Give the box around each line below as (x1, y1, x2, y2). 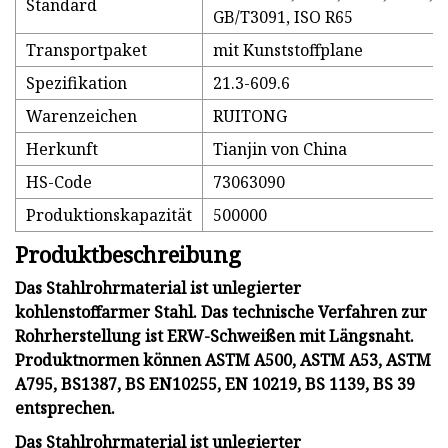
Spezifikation (26, 72, 127, 95)
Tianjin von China (213, 138, 347, 161)
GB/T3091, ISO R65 (213, 6, 353, 29)
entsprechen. (15, 397, 115, 420)
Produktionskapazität (26, 204, 192, 227)
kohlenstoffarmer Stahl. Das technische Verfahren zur (15, 301, 427, 324)
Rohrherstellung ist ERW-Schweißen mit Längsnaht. (15, 325, 414, 348)
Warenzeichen (26, 105, 137, 128)
